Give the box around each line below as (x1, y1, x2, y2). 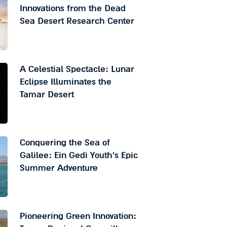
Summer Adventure (19, 162, 98, 174)
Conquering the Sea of (19, 137, 110, 149)
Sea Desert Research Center (19, 15, 134, 27)
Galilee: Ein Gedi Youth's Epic (19, 149, 138, 162)
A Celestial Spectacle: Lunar (19, 63, 134, 75)
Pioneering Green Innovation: (19, 210, 136, 222)
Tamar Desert (19, 89, 74, 101)
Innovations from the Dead (19, 3, 126, 15)
